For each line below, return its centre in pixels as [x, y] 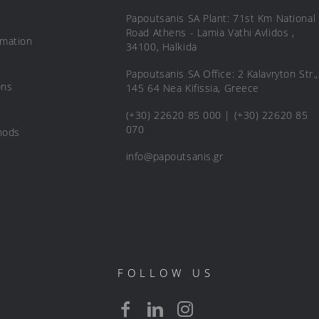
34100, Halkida [161, 47]
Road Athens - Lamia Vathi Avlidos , [210, 32]
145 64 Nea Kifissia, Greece [192, 88]
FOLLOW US [166, 273]
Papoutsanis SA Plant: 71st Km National [221, 18]
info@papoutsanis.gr [174, 156]
